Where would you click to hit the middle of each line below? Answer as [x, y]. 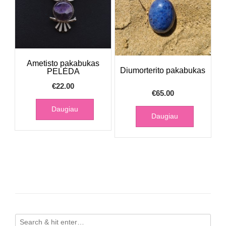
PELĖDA [63, 72]
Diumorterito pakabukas [163, 71]
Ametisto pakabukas [63, 64]
